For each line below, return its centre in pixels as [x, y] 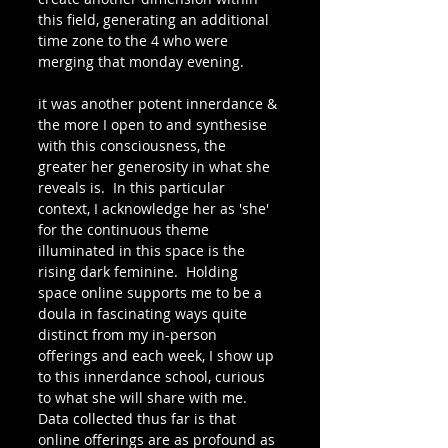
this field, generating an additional [155, 19]
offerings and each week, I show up [158, 355]
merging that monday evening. [141, 61]
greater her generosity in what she [156, 166]
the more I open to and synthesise [154, 124]
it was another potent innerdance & [159, 103]
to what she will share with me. [146, 397]
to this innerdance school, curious [153, 376]
